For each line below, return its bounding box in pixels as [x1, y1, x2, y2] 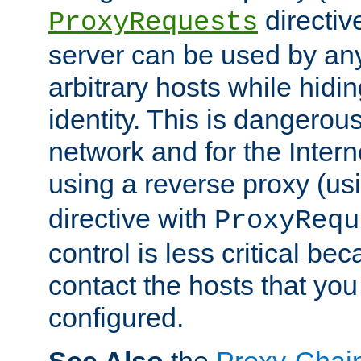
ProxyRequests [48, 7, 258, 39]
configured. [48, 302, 184, 334]
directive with [48, 203, 214, 234]
